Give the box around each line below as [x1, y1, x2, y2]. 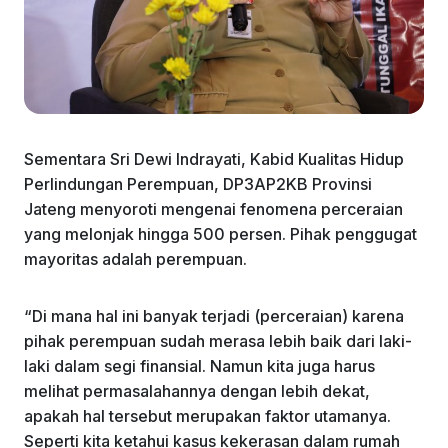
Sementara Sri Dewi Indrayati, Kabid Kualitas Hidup [24, 148, 404, 169]
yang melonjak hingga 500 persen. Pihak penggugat [24, 223, 417, 244]
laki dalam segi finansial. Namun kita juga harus [24, 355, 375, 376]
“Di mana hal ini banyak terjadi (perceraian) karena [24, 305, 404, 326]
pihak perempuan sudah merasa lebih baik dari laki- [24, 330, 412, 351]
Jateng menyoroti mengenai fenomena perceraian [24, 198, 403, 219]
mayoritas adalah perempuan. [24, 248, 247, 269]
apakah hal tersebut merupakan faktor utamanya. [24, 405, 391, 426]
